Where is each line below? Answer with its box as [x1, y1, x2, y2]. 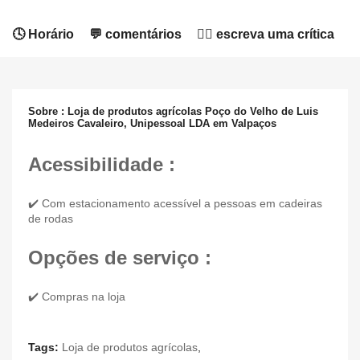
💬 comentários [89, 27, 182, 41]
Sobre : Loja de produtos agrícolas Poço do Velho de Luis [28, 105, 318, 117]
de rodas [28, 212, 73, 225]
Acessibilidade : [28, 153, 175, 175]
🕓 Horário [12, 27, 74, 41]
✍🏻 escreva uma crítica [197, 27, 334, 41]
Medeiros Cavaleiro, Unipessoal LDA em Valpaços [28, 117, 276, 129]
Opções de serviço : [28, 247, 211, 268]
